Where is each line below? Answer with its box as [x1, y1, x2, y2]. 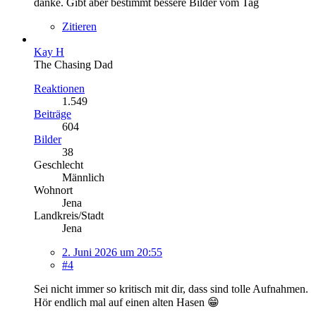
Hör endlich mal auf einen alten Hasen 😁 [34, 296, 219, 308]
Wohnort [34, 183, 73, 196]
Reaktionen [34, 82, 85, 95]
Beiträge [34, 107, 71, 120]
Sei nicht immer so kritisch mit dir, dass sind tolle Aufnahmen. [34, 282, 308, 295]
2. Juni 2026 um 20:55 [62, 245, 162, 258]
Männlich [62, 171, 104, 183]
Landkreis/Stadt [34, 209, 104, 221]
